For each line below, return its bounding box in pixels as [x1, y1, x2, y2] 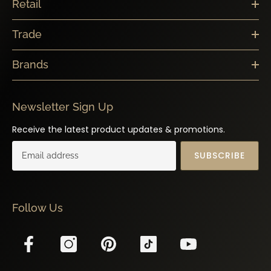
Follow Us [12, 191, 63, 204]
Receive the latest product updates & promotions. [12, 113, 225, 126]
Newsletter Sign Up [12, 90, 113, 103]
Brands [12, 48, 48, 61]
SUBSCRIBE [194, 140, 245, 152]
